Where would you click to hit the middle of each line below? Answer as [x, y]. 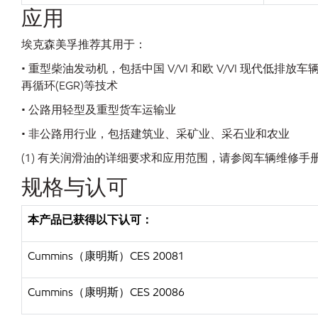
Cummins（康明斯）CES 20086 [106, 292]
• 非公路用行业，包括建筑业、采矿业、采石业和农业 [155, 134]
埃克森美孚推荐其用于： [84, 44]
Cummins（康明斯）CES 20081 [106, 256]
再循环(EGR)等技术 [70, 86]
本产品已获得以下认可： [90, 220]
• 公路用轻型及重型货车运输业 [99, 110]
